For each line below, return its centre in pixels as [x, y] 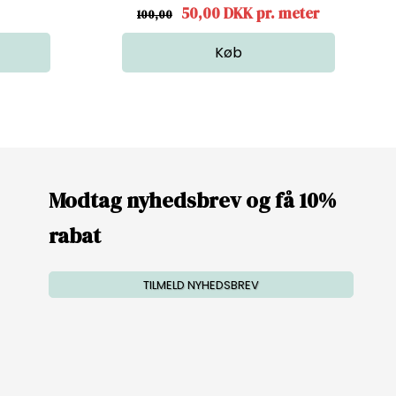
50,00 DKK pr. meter [251, 13]
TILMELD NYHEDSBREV [201, 285]
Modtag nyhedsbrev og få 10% [192, 200]
